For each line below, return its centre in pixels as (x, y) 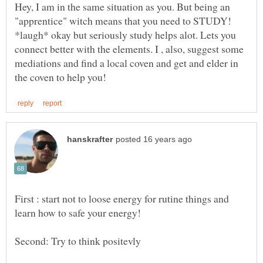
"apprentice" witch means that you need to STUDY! (123, 21)
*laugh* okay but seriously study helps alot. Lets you (125, 35)
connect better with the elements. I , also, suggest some (129, 49)
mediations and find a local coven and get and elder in (127, 63)
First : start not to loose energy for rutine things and (122, 198)
